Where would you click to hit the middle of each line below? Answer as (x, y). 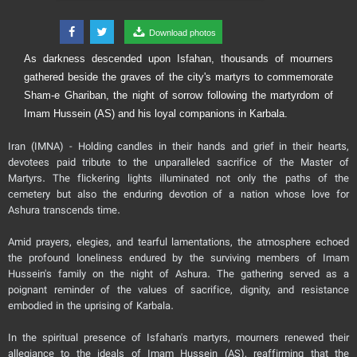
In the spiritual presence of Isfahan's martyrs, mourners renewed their (178, 339)
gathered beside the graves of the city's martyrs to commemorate (178, 77)
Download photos (182, 33)
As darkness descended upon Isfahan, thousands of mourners (178, 59)
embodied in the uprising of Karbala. (91, 307)
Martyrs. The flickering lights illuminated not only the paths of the (178, 180)
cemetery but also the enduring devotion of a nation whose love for (178, 196)
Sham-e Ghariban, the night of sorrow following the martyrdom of (178, 96)
